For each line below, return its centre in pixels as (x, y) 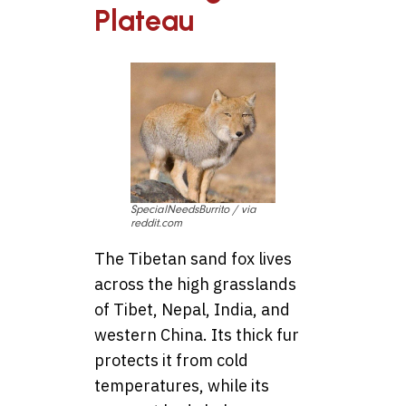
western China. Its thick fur (197, 334)
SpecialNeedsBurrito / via (193, 209)
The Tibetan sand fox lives (193, 258)
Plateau (144, 21)
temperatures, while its (182, 385)
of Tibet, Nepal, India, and (192, 309)
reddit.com (156, 222)
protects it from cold (171, 360)
